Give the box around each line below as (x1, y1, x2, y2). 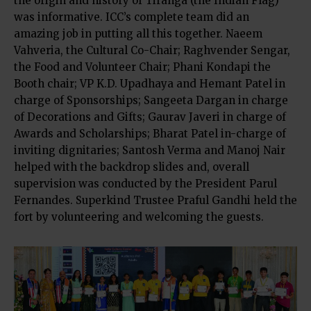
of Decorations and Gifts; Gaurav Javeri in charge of (14, 110, 286, 124)
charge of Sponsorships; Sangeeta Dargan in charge (14, 93, 288, 107)
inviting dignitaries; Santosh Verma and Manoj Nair (14, 143, 285, 157)
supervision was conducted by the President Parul (14, 176, 277, 190)
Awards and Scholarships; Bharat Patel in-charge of (14, 126, 286, 140)
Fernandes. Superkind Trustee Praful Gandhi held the (14, 193, 297, 207)
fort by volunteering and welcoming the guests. (14, 210, 264, 224)
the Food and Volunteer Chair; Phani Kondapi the (14, 60, 271, 74)
